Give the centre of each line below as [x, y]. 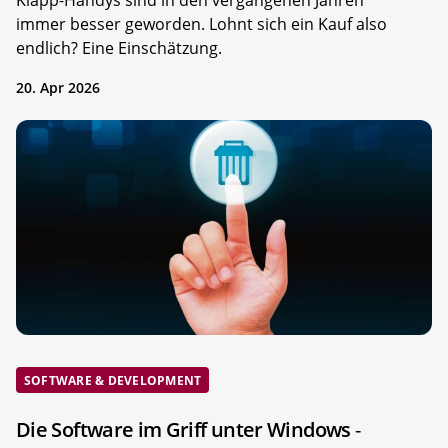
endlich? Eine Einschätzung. [119, 47]
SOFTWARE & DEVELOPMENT [113, 380]
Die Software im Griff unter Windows [185, 429]
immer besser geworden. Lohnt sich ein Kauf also [201, 23]
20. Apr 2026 [58, 87]
